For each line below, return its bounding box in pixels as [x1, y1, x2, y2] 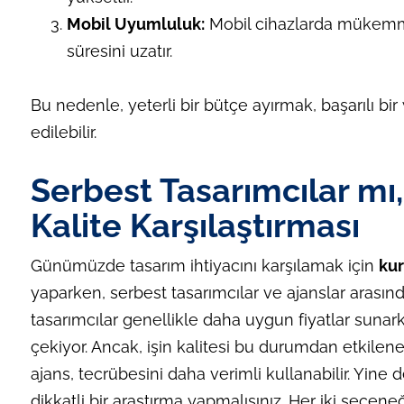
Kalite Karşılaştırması [30, 207, 360, 245]
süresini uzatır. [66, 41, 172, 61]
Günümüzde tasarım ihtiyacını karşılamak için [30, 256, 379, 276]
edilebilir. [30, 123, 96, 142]
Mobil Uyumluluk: [66, 14, 205, 34]
